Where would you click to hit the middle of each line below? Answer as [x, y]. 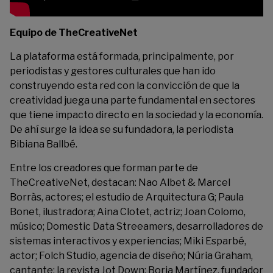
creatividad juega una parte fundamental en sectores [133, 100]
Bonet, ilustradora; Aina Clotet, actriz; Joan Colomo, [128, 212]
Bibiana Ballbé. [44, 144]
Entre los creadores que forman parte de [104, 168]
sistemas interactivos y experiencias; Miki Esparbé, [128, 241]
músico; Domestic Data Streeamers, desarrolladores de [136, 226]
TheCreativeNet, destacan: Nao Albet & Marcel [120, 183]
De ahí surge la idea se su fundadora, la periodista [122, 129]
